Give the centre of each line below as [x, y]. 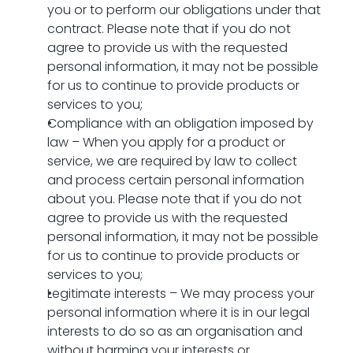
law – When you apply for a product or [166, 142]
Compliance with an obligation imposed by [180, 123]
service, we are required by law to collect [172, 161]
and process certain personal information [176, 180]
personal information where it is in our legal [178, 312]
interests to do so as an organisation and [175, 331]
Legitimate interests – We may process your [181, 294]
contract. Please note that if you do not [169, 29]
